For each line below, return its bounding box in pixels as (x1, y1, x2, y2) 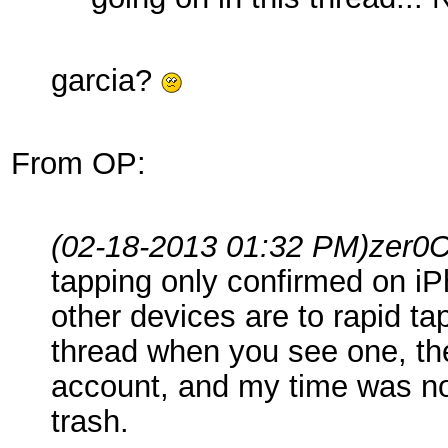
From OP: (11, 145, 146, 180)
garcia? (51, 62, 161, 97)
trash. (51, 403, 129, 438)
